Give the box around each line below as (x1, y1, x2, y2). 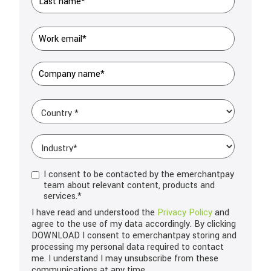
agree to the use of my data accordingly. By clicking (31, 218, 236, 230)
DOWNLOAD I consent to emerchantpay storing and (31, 229, 237, 242)
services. (44, 190, 77, 203)
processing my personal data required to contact (31, 241, 224, 253)
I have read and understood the (31, 206, 157, 219)
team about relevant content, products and (44, 179, 215, 192)
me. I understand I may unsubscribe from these (31, 252, 218, 265)
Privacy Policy (157, 206, 212, 219)
